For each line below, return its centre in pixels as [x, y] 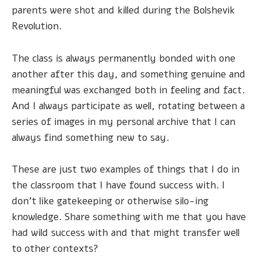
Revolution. [37, 26]
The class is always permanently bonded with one [124, 58]
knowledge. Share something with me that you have [129, 217]
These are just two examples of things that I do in [126, 169]
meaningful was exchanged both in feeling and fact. [128, 90]
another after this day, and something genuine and [129, 74]
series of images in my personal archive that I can [124, 122]
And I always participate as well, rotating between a [128, 106]
